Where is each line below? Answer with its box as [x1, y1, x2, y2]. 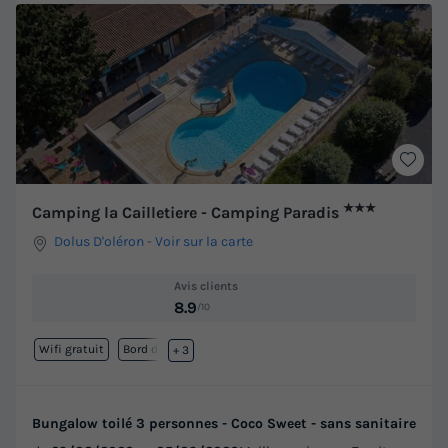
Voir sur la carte [155, 233, 254, 251]
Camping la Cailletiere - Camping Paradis [32, 203, 343, 223]
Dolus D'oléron [54, 233, 145, 251]
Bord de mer [123, 342, 189, 357]
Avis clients [174, 279, 238, 294]
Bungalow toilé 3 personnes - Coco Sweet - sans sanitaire [32, 415, 416, 433]
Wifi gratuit [38, 342, 104, 357]
